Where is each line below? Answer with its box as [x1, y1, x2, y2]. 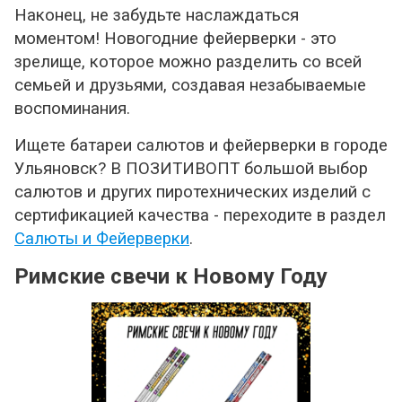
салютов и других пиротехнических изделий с [14, 182, 371, 203]
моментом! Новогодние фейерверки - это [14, 29, 336, 49]
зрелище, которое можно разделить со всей [14, 52, 362, 73]
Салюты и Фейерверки [14, 229, 189, 249]
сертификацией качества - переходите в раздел [14, 205, 386, 226]
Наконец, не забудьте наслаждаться [14, 5, 299, 26]
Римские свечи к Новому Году [14, 264, 328, 290]
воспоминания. [14, 99, 130, 119]
